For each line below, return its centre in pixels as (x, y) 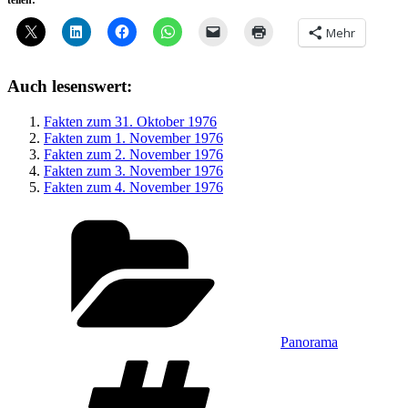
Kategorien (311, 217)
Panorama (309, 342)
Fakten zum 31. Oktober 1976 (130, 121)
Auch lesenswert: (70, 86)
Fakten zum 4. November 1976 (133, 187)
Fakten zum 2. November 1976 (133, 154)
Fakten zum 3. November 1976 (133, 170)
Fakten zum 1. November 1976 (133, 138)
